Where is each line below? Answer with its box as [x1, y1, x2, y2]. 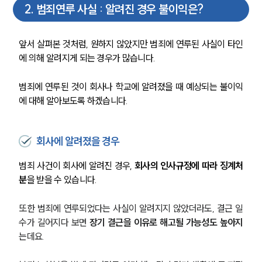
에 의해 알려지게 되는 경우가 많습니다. [19, 51, 157, 64]
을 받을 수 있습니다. [26, 173, 97, 185]
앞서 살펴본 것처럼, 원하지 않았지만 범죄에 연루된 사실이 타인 [19, 37, 243, 50]
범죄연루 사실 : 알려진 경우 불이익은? [36, 2, 204, 17]
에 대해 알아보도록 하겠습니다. [19, 94, 128, 106]
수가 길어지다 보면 [19, 216, 89, 228]
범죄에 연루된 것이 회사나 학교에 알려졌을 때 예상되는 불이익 [19, 80, 243, 92]
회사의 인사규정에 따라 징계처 [134, 159, 243, 171]
